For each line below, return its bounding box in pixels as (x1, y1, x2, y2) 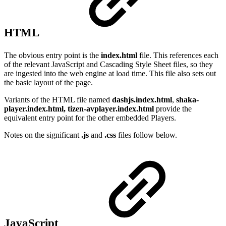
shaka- (176, 95, 199, 104)
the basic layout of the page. (4, 78, 93, 87)
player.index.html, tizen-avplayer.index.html (4, 104, 154, 113)
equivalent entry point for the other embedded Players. (4, 113, 176, 122)
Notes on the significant (4, 130, 81, 139)
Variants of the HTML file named (4, 95, 112, 104)
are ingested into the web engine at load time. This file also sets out (4, 69, 216, 78)
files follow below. (116, 130, 177, 139)
